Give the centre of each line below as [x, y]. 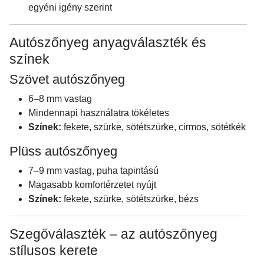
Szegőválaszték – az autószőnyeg [113, 234]
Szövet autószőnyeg [67, 79]
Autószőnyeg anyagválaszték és [108, 42]
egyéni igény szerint [70, 7]
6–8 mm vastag [60, 98]
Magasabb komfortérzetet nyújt [92, 184]
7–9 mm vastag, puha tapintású [93, 170]
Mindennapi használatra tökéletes [99, 113]
